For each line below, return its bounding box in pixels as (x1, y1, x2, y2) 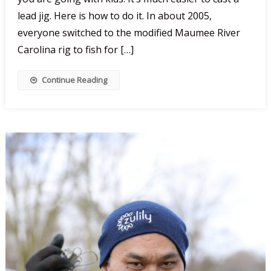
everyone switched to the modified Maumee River (17, 26, 240, 40)
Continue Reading (41, 74, 107, 86)
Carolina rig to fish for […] (17, 43, 134, 57)
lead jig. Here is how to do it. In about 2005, (17, 9, 212, 23)
